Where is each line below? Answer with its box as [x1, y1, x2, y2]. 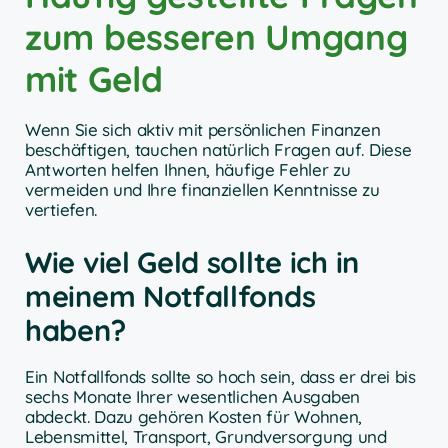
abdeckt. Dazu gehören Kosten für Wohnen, [25, 406, 363, 428]
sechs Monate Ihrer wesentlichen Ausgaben [25, 386, 361, 408]
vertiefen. [25, 198, 97, 220]
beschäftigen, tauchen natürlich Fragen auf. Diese [25, 138, 412, 160]
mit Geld [25, 56, 163, 101]
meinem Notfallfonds [25, 278, 316, 315]
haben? [25, 312, 126, 349]
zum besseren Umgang [25, 14, 408, 59]
